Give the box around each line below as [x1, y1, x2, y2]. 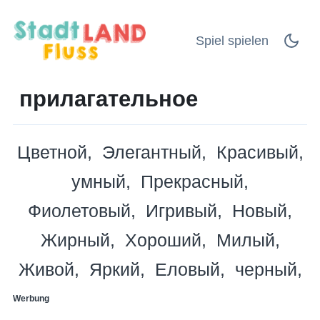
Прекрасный [141, 171, 244, 191]
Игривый [146, 200, 217, 221]
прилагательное [19, 86, 198, 111]
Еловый [154, 259, 220, 279]
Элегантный [101, 141, 201, 162]
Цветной [16, 141, 87, 162]
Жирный [40, 229, 110, 250]
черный [234, 259, 297, 279]
